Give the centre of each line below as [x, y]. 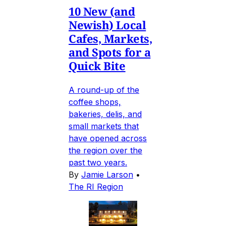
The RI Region [96, 186]
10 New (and [102, 11]
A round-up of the [104, 90]
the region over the [105, 150]
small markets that [104, 126]
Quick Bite [97, 65]
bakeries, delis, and [105, 114]
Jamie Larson [107, 174]
